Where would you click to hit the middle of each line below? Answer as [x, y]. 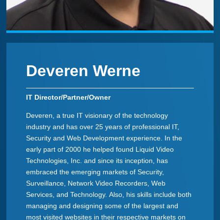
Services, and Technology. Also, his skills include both [109, 195]
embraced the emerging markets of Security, [95, 172]
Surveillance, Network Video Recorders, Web [96, 183]
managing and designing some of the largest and [102, 206]
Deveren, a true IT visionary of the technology [97, 116]
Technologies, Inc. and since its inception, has [97, 161]
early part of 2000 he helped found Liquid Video [100, 150]
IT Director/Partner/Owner [69, 97]
